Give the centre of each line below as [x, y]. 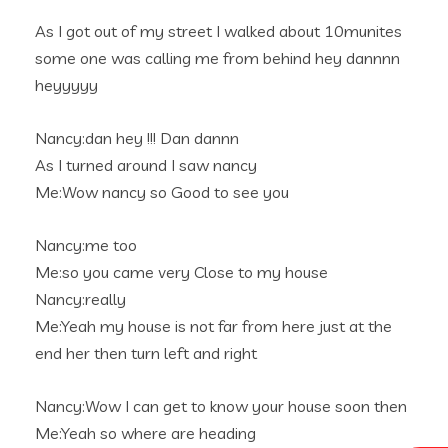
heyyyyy [66, 85]
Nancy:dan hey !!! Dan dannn [137, 138]
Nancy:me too [86, 245]
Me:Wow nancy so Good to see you [162, 192]
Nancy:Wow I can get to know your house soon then [221, 406]
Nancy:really [80, 299]
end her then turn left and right [146, 353]
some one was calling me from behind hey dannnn [217, 58]
